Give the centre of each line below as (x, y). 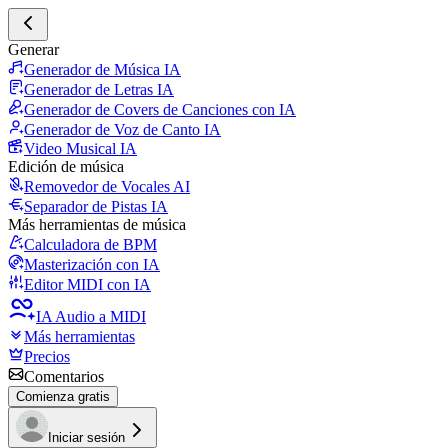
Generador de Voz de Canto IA (122, 129)
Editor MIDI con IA (87, 284)
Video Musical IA (80, 148)
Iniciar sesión (86, 437)
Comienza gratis (63, 396)
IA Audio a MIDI (91, 316)
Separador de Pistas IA (96, 206)
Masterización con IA (92, 264)
